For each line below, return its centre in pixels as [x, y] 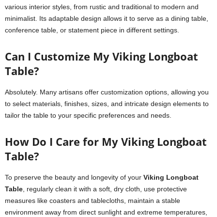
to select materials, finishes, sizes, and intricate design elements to [107, 104]
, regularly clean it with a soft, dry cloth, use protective [105, 189]
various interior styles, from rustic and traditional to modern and [102, 7]
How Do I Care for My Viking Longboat [106, 141]
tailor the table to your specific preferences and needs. [88, 115]
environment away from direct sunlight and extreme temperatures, [106, 212]
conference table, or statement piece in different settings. [92, 30]
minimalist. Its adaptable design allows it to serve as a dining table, [107, 18]
